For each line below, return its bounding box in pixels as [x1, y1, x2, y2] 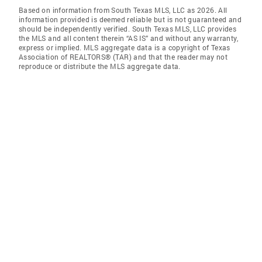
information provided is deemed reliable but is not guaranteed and [19, 15, 242, 24]
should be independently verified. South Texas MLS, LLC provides [19, 24, 237, 33]
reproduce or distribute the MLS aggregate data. [19, 61, 181, 71]
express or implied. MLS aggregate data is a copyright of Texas [19, 43, 230, 52]
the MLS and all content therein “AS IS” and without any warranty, [19, 33, 238, 43]
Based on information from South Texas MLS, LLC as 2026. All [19, 5, 227, 15]
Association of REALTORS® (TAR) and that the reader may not [19, 52, 228, 61]
